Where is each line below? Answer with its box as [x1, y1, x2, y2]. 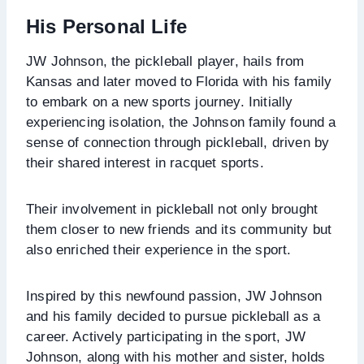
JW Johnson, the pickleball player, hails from [26, 53, 305, 69]
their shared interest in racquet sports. [26, 154, 264, 171]
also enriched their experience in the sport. [26, 241, 292, 258]
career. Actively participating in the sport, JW [26, 328, 305, 344]
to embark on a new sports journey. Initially [26, 93, 293, 110]
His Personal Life [26, 15, 187, 37]
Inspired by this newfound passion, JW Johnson [26, 288, 323, 304]
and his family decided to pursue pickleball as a [26, 308, 321, 324]
